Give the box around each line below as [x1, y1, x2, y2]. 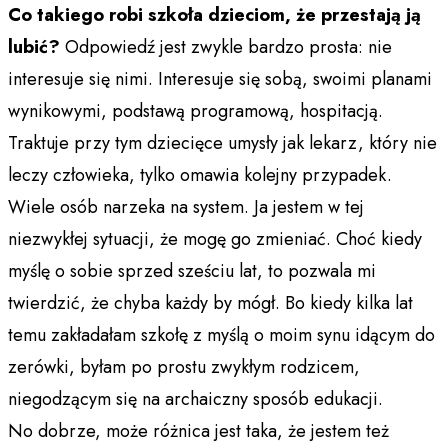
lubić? [8, 33, 60, 60]
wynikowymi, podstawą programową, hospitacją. [8, 97, 383, 124]
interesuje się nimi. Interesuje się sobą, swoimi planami [8, 65, 432, 92]
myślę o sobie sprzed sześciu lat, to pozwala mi [8, 257, 376, 284]
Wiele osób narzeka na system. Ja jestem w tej [8, 193, 364, 220]
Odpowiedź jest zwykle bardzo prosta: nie [60, 33, 392, 60]
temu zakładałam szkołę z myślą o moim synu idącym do [8, 321, 435, 348]
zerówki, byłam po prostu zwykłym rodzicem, [8, 353, 360, 380]
